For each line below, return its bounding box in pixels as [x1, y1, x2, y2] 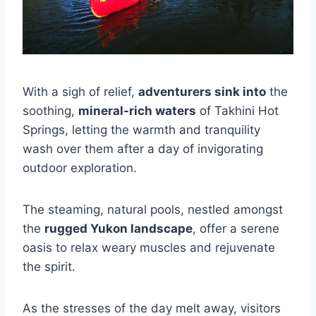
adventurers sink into [138, 85, 266, 99]
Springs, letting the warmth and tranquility [23, 123, 260, 137]
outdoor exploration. [23, 161, 137, 175]
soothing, [23, 104, 78, 118]
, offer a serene [193, 221, 279, 236]
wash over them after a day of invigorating [23, 142, 263, 156]
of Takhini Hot [196, 104, 279, 118]
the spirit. [23, 260, 75, 274]
